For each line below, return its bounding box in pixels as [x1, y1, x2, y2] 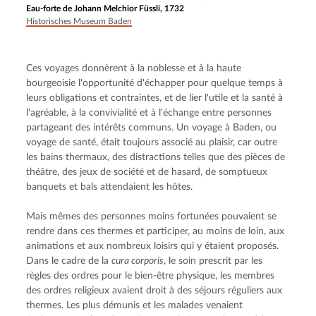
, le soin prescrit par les [164, 256, 263, 267]
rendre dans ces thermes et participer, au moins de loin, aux [26, 226, 285, 237]
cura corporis [111, 256, 164, 267]
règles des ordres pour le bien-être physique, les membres [26, 271, 275, 281]
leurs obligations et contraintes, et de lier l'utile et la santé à [26, 93, 284, 104]
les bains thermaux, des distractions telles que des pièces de [26, 152, 286, 163]
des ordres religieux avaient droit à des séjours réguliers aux [26, 286, 283, 296]
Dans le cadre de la [26, 256, 112, 267]
